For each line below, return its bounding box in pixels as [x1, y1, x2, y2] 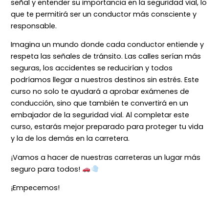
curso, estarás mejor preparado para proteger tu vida [11, 122, 204, 132]
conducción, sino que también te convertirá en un [11, 98, 189, 109]
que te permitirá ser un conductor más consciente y [11, 9, 197, 19]
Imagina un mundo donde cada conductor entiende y [11, 40, 204, 50]
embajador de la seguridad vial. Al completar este [11, 110, 190, 120]
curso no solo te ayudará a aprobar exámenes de [11, 87, 190, 97]
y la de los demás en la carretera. [11, 133, 130, 144]
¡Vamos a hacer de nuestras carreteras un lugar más [11, 152, 201, 162]
